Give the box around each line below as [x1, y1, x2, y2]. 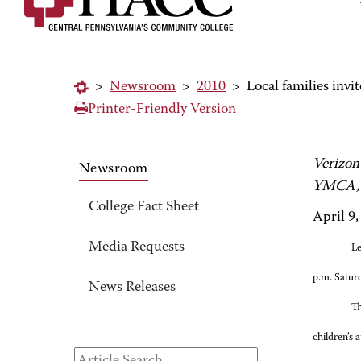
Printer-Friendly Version [88, 102, 236, 117]
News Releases [89, 280, 176, 295]
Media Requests [89, 240, 185, 255]
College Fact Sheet [89, 200, 199, 214]
